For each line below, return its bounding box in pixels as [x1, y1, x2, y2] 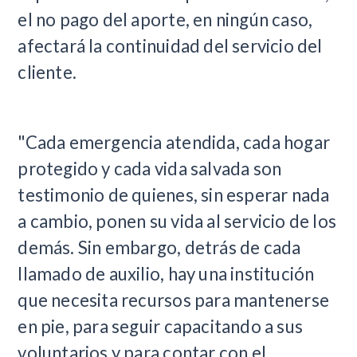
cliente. [18, 61, 84, 83]
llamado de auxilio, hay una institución [18, 262, 315, 284]
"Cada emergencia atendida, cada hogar [18, 131, 331, 153]
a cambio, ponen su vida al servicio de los [18, 210, 337, 232]
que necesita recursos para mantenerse [18, 288, 330, 311]
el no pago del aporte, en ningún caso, [18, 8, 313, 30]
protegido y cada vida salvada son [18, 157, 282, 179]
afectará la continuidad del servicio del [18, 34, 323, 57]
